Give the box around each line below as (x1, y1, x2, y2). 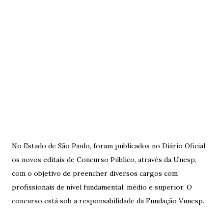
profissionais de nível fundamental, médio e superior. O (12, 183, 192, 192)
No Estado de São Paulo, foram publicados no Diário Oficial (12, 141, 205, 150)
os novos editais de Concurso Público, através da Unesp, (12, 155, 196, 164)
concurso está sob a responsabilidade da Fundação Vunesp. (12, 196, 204, 205)
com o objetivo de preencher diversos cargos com (12, 169, 178, 178)
